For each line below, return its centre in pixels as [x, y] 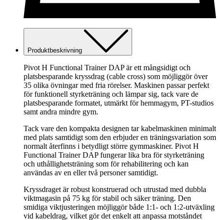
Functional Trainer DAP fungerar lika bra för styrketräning [114, 155]
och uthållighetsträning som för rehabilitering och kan [106, 164]
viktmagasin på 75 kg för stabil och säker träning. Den [107, 198]
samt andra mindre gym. [61, 111]
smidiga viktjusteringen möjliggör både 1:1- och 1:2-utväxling [119, 207]
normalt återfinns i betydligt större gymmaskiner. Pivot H [111, 146]
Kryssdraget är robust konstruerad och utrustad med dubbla [115, 189]
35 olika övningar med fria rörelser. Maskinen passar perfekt [116, 85]
